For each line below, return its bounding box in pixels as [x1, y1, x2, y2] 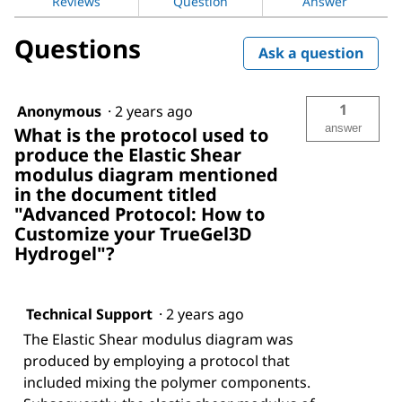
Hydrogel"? [14, 240, 115, 266]
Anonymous [17, 100, 101, 121]
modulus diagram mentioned [14, 162, 278, 187]
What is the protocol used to [14, 122, 269, 147]
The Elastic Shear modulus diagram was [23, 328, 293, 349]
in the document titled [14, 181, 217, 206]
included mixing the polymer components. [23, 371, 310, 392]
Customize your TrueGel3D [14, 221, 252, 246]
